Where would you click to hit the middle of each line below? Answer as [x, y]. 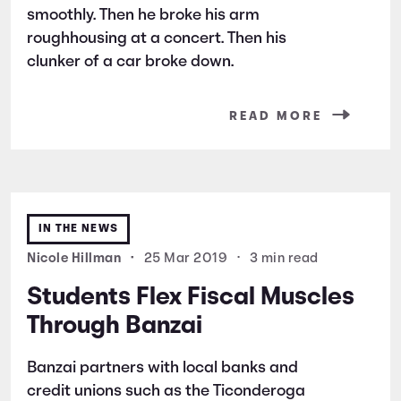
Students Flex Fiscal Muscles [191, 298]
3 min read [284, 259]
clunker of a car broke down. [130, 62]
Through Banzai [115, 326]
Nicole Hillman [76, 259]
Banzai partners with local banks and [162, 368]
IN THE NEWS [78, 228]
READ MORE [276, 116]
